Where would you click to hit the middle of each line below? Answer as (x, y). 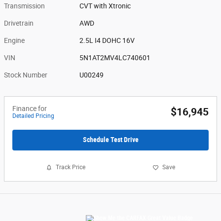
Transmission (24, 6)
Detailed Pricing (33, 116)
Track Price (71, 167)
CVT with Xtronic (105, 6)
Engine (14, 40)
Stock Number (26, 75)
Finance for (30, 109)
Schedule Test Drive (110, 140)
